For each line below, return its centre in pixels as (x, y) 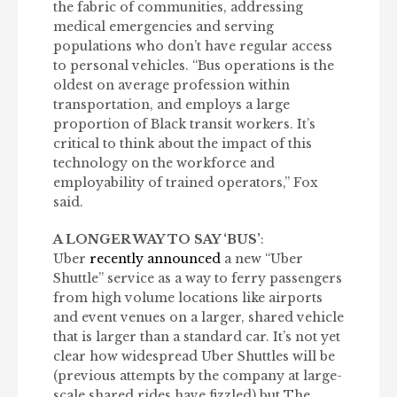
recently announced (155, 259)
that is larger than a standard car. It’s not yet (197, 337)
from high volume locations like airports (188, 298)
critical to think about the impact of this (183, 144)
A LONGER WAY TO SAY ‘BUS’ (157, 240)
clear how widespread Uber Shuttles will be (194, 357)
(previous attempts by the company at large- (198, 376)
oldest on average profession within (171, 86)
